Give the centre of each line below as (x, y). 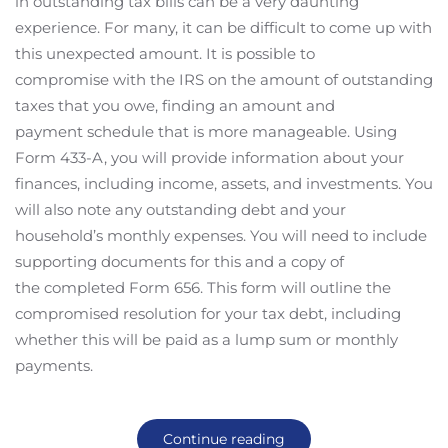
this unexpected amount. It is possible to (165, 53)
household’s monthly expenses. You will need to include (221, 235)
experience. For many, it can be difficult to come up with (223, 27)
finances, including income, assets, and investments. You (224, 183)
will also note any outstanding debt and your (180, 209)
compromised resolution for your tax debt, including (208, 313)
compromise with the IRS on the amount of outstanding (224, 79)
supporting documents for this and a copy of (179, 261)
